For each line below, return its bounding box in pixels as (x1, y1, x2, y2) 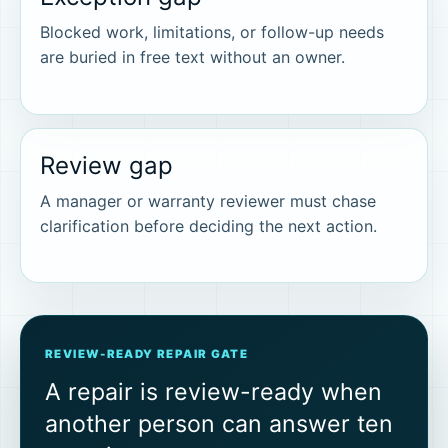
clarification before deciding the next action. (40, 215, 378, 236)
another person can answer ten (45, 409, 393, 438)
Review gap (40, 150, 174, 180)
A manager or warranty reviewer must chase (40, 190, 377, 211)
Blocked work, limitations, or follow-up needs (40, 22, 385, 43)
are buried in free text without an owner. (40, 47, 346, 68)
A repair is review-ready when (45, 377, 382, 406)
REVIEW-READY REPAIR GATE (45, 347, 249, 362)
